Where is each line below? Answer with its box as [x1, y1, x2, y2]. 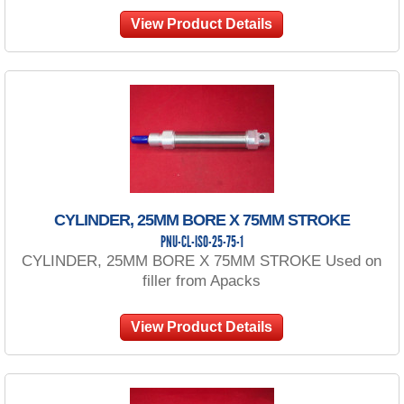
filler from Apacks [142, 271, 262, 289]
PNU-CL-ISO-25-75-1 [160, 234, 243, 252]
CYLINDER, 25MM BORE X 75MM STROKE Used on [22, 252, 382, 270]
